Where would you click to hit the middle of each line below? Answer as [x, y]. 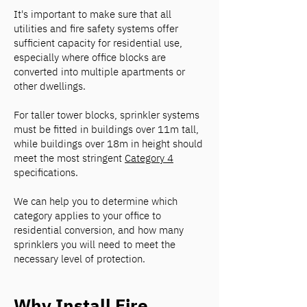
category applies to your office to [87, 216]
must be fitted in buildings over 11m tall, [106, 129]
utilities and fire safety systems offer [96, 28]
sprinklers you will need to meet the [95, 244]
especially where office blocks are [90, 57]
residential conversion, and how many [99, 230]
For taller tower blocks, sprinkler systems [107, 115]
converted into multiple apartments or [99, 72]
